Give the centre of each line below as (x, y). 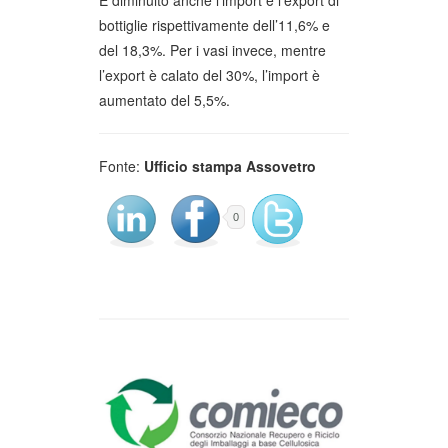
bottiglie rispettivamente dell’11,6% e (214, 24)
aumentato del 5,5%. (164, 99)
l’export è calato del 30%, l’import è (209, 74)
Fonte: (121, 165)
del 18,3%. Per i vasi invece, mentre (212, 49)
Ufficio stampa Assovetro (230, 165)
